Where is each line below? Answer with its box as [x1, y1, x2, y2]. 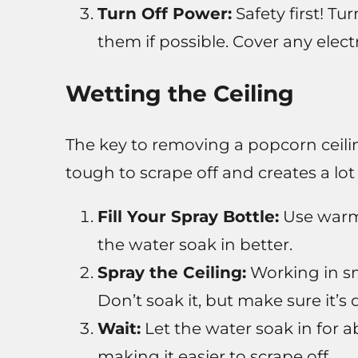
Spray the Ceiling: [97, 263, 246, 283]
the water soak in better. [97, 235, 292, 255]
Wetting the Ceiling [65, 80, 294, 108]
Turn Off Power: [97, 4, 232, 24]
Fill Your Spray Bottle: [97, 207, 279, 227]
